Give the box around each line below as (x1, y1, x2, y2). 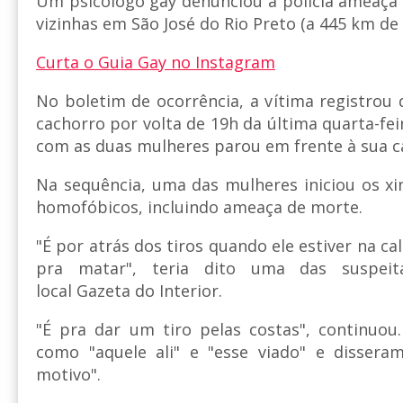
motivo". (36, 363, 101, 385)
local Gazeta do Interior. (36, 279, 222, 301)
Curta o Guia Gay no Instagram (36, 50, 275, 73)
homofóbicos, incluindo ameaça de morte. (36, 195, 363, 218)
